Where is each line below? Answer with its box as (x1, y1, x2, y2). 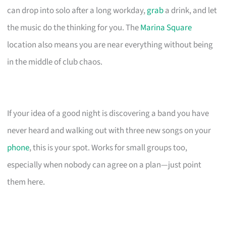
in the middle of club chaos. (7, 55, 103, 68)
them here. (7, 176, 45, 188)
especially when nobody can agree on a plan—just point (7, 158, 202, 171)
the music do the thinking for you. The (7, 21, 141, 34)
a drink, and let (163, 4, 217, 17)
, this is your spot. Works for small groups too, (29, 141, 188, 154)
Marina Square (140, 21, 192, 34)
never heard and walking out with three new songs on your (7, 124, 211, 137)
